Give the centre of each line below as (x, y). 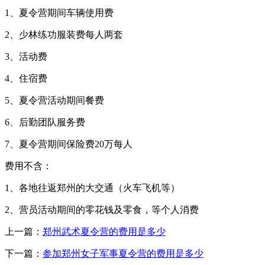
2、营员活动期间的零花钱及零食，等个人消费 (102, 209)
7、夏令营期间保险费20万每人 (69, 144)
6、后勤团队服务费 (45, 122)
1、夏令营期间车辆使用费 (59, 12)
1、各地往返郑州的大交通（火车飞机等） (92, 188)
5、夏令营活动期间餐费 (54, 100)
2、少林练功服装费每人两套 (64, 34)
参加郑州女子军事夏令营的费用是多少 (123, 253)
